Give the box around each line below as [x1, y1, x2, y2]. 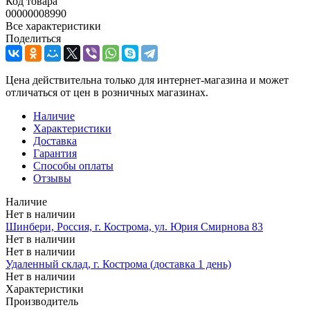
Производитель [6, 295, 78, 307]
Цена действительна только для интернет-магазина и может [6, 73, 289, 86]
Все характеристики [6, 19, 101, 32]
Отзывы [33, 172, 71, 184]
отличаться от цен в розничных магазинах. [6, 86, 208, 98]
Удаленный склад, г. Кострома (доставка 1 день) [6, 257, 231, 270]
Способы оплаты [33, 159, 113, 172]
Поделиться [6, 32, 61, 44]
